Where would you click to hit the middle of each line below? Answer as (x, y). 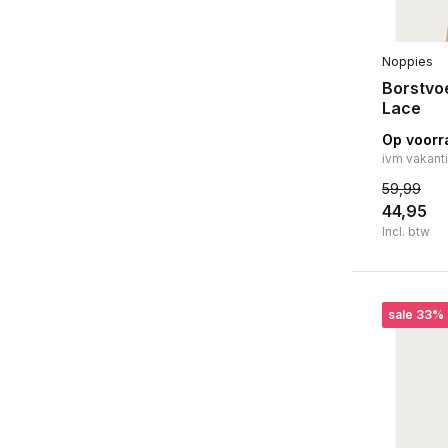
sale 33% (416, 314)
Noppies (407, 61)
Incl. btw (406, 231)
